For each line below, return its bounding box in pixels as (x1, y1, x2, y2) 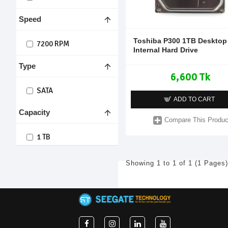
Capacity (19, 108, 50, 117)
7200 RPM (37, 39, 69, 48)
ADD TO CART (173, 96, 215, 103)
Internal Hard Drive (133, 45, 198, 54)
